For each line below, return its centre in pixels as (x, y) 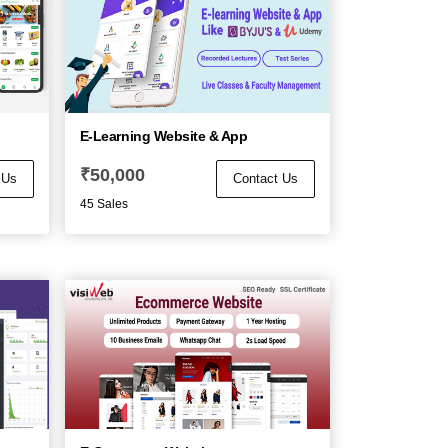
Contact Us (265, 178)
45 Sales (103, 203)
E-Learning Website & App (163, 135)
